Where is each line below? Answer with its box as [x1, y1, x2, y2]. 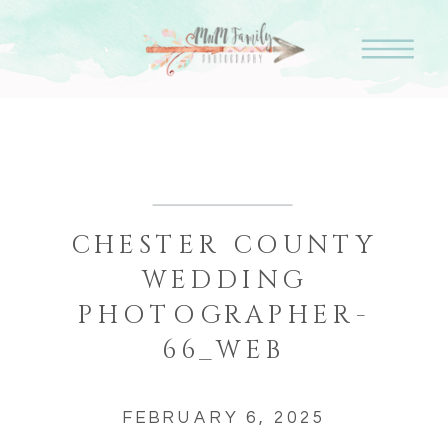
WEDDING [141, 263, 307, 299]
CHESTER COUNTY [71, 228, 377, 264]
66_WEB [162, 333, 286, 369]
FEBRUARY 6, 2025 [121, 408, 327, 427]
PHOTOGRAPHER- [77, 298, 371, 334]
